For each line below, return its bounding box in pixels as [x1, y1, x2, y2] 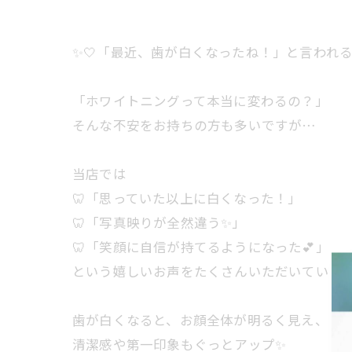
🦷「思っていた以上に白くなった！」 [72, 189, 302, 207]
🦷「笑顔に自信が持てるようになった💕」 [72, 237, 329, 256]
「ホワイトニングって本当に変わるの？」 [72, 91, 328, 110]
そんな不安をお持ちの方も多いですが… [72, 115, 317, 134]
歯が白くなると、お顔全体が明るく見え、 [72, 310, 328, 329]
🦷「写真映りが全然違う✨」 [72, 213, 246, 232]
